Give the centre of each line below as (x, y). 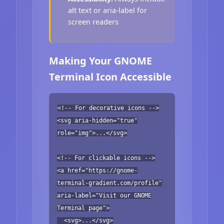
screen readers (93, 22)
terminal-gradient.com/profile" (109, 183)
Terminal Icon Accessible (110, 76)
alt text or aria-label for (108, 10)
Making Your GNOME (100, 60)
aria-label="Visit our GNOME (104, 195)
